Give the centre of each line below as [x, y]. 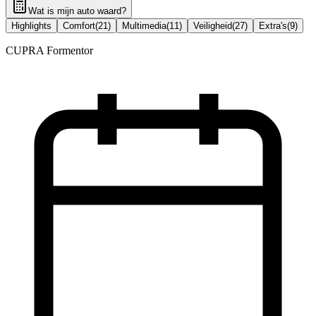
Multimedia [144, 26]
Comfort [79, 26]
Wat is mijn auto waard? [77, 11]
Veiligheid [213, 26]
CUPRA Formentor [49, 51]
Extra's [273, 26]
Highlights [31, 26]
